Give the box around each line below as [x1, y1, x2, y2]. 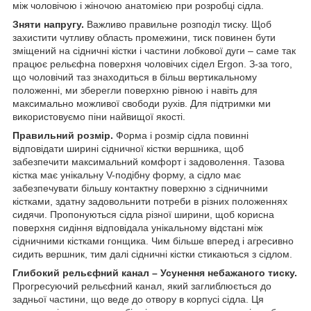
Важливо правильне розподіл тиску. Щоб [87, 18, 271, 30]
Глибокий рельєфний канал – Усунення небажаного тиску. [12, 267, 297, 278]
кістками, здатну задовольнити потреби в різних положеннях [12, 195, 287, 207]
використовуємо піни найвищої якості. [12, 110, 185, 122]
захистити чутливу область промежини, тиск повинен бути [12, 31, 276, 43]
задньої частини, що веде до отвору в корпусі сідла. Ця [12, 293, 264, 305]
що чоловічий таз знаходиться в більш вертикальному [12, 71, 257, 83]
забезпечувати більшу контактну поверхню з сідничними [12, 182, 268, 194]
